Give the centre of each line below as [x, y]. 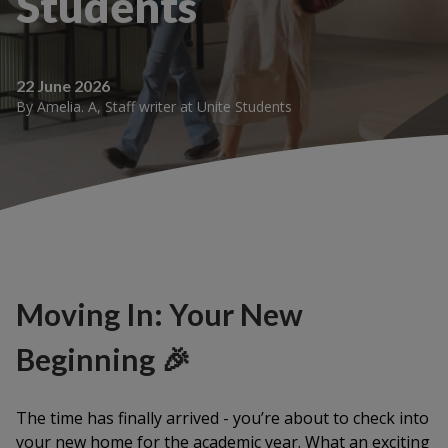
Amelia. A [67, 106]
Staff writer [140, 106]
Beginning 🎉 [103, 359]
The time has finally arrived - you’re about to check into [222, 418]
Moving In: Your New [159, 314]
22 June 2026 [63, 85]
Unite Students [244, 106]
